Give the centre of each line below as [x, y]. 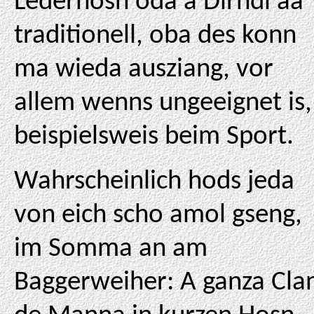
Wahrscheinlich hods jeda [154, 182]
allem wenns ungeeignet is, [163, 103]
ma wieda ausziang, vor [144, 70]
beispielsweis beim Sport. [154, 137]
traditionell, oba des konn [155, 36]
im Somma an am [111, 249]
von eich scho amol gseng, [158, 216]
